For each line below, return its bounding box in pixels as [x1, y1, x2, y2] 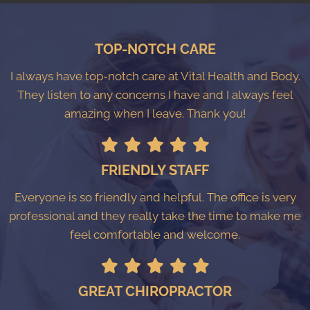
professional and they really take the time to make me [9, 209, 301, 224]
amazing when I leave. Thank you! [64, 107, 246, 121]
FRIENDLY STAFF [101, 162, 209, 179]
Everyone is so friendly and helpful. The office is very [14, 190, 296, 205]
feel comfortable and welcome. [70, 228, 240, 242]
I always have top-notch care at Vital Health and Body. [10, 69, 300, 84]
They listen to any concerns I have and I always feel [17, 88, 293, 102]
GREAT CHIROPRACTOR [78, 283, 232, 300]
